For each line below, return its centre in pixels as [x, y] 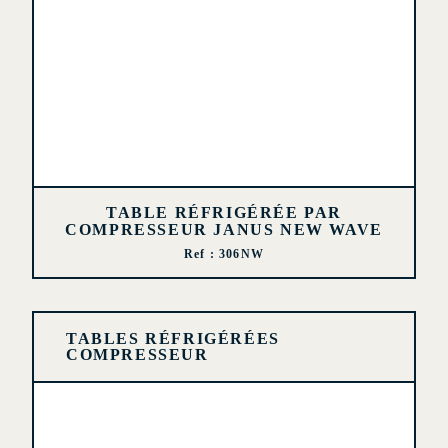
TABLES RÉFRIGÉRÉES [173, 338]
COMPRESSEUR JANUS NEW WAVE [224, 229]
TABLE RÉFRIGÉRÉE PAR [223, 212]
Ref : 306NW [224, 254]
